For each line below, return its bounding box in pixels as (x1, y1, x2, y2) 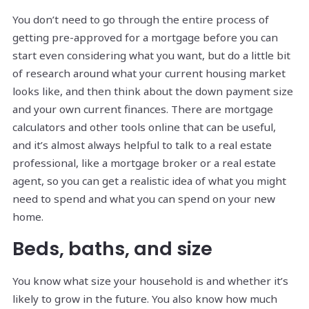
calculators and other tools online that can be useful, (12, 120, 276, 134)
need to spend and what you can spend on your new (12, 192, 275, 206)
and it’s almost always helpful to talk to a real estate (12, 138, 272, 152)
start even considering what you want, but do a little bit (12, 48, 290, 63)
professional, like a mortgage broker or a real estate (12, 156, 276, 170)
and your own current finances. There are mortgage (12, 102, 273, 117)
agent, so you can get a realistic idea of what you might (12, 174, 286, 188)
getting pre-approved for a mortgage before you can (12, 30, 278, 45)
